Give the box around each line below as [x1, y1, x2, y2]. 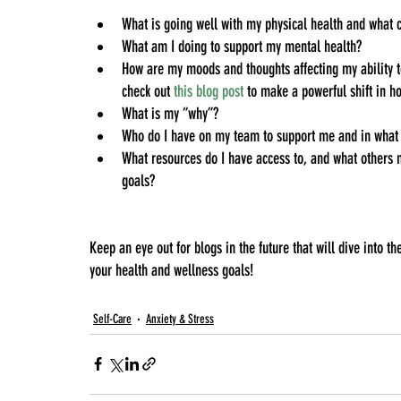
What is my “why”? [122, 103, 218, 124]
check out [122, 81, 170, 101]
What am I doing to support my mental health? [122, 36, 362, 56]
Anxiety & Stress [146, 311, 214, 327]
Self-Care [93, 311, 132, 327]
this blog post [174, 81, 243, 101]
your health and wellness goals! [90, 260, 253, 280]
